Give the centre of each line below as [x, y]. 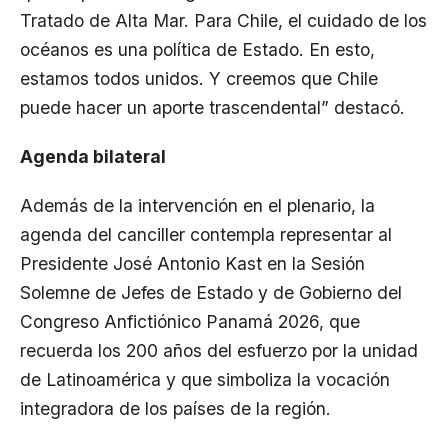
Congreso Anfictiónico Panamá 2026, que [190, 321]
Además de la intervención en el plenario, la [197, 205]
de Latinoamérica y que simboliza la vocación [205, 379]
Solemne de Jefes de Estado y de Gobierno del [211, 292]
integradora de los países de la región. [175, 408]
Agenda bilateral [93, 156]
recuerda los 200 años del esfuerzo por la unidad [219, 350]
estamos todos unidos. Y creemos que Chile [199, 78]
